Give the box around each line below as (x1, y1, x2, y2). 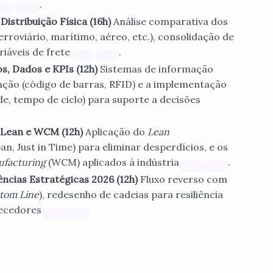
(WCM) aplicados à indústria (46, 156, 179, 169)
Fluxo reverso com (140, 173, 227, 186)
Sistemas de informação (100, 63, 213, 76)
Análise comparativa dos (113, 15, 228, 28)
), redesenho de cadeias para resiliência (39, 188, 223, 201)
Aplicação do (85, 126, 147, 138)
